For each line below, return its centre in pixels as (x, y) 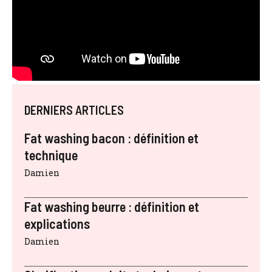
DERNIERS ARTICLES (74, 110)
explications (57, 223)
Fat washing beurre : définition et (112, 206)
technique (51, 155)
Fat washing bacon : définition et (111, 138)
